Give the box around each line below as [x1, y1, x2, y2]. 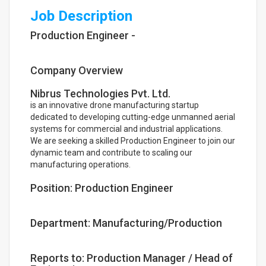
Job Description [30, 8, 132, 24]
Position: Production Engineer [30, 182, 173, 194]
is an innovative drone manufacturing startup [30, 100, 199, 110]
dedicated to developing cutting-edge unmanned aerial [30, 112, 235, 122]
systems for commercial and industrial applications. [30, 124, 223, 134]
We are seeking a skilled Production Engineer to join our [30, 136, 235, 145]
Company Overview [30, 64, 123, 77]
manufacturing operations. [30, 160, 131, 169]
